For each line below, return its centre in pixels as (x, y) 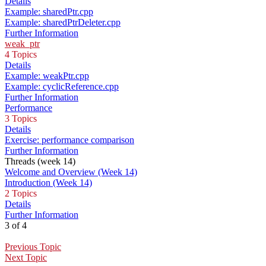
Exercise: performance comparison (69, 140)
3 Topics (21, 119)
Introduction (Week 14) (48, 183)
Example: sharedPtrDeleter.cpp (63, 23)
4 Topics (21, 55)
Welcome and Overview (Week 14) (71, 172)
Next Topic (26, 258)
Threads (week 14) (40, 161)
